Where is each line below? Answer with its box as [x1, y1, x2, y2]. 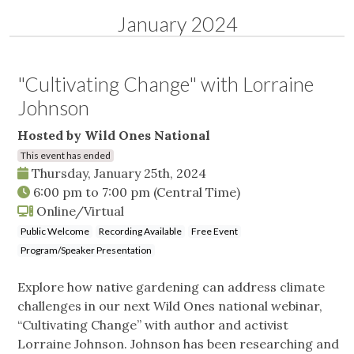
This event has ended [21, 149, 111, 162]
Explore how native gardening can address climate [17, 279, 325, 296]
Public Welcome [21, 225, 89, 238]
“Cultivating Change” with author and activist [17, 317, 288, 333]
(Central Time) [153, 184, 240, 201]
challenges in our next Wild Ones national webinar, [17, 298, 322, 314]
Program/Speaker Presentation [21, 244, 152, 257]
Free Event [191, 225, 238, 238]
